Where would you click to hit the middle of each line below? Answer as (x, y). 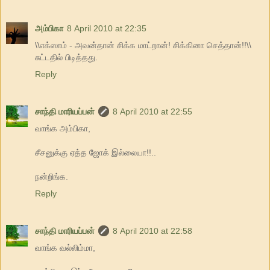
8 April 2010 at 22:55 (152, 112)
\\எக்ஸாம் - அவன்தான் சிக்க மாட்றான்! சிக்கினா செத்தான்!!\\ (143, 46)
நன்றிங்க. (52, 177)
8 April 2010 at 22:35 (107, 29)
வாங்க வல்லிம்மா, (65, 248)
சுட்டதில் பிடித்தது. (66, 58)
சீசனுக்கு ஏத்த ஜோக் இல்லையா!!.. (96, 153)
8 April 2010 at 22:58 (152, 231)
